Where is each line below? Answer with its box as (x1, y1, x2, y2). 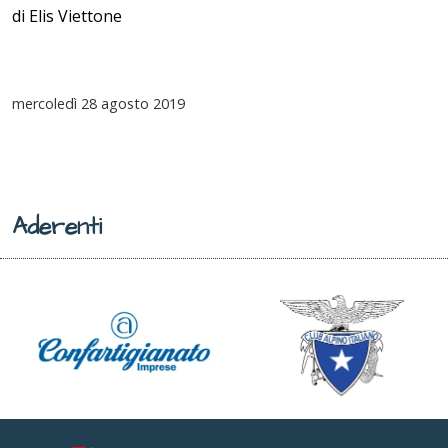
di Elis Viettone (12, 5, 122, 28)
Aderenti (12, 211, 102, 244)
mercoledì (12, 94, 77, 114)
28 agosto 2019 (77, 94, 185, 114)
